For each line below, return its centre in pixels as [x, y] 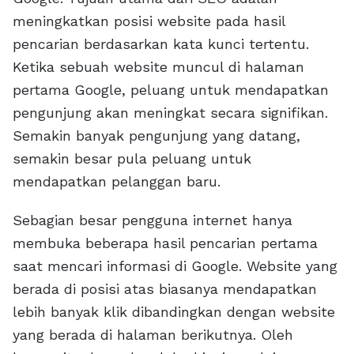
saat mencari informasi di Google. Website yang [175, 266]
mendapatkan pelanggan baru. [117, 182]
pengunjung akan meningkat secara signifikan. [170, 113]
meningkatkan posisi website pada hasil [149, 21]
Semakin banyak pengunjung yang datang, [156, 136]
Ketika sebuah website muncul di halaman [158, 67]
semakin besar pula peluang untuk [132, 159]
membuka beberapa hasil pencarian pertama [165, 243]
